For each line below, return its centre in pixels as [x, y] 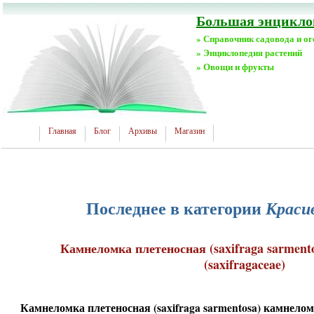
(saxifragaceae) [244, 264]
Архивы [143, 131]
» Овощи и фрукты [235, 66]
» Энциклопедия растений [249, 52]
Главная [62, 131]
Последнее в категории [176, 208]
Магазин [190, 131]
